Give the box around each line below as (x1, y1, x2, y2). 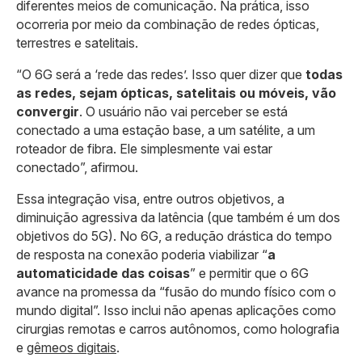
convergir (16, 103, 79, 120)
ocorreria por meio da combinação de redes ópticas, (16, 15, 319, 32)
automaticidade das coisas (16, 264, 190, 281)
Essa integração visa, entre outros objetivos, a (16, 190, 284, 207)
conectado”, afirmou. (16, 158, 138, 175)
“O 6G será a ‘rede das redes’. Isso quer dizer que (16, 65, 305, 82)
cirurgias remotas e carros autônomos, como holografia (16, 320, 339, 337)
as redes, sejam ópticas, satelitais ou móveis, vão (16, 84, 336, 101)
